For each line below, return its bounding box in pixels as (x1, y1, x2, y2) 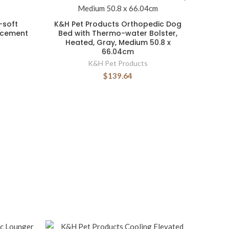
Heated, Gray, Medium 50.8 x (65, 37, 171, 48)
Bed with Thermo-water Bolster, (58, 28, 177, 38)
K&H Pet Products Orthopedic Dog (54, 19, 181, 29)
